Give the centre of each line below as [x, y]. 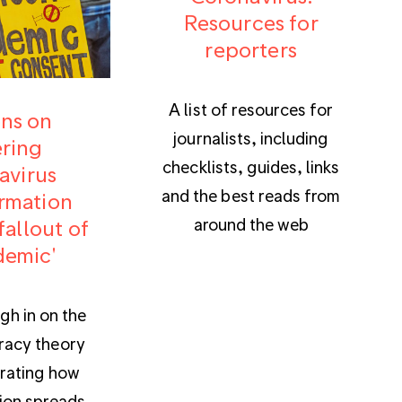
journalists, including [251, 137]
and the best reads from [251, 195]
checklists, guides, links [251, 166]
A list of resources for [251, 109]
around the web [251, 223]
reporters [251, 48]
